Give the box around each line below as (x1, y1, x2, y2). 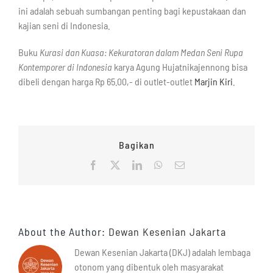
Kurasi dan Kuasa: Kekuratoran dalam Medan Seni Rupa (40, 46, 243, 58)
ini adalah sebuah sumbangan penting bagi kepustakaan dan (18, 5, 246, 17)
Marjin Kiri (194, 76, 233, 88)
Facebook (97, 160, 135, 170)
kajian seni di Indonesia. (18, 19, 110, 32)
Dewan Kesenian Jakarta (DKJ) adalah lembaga (74, 246, 250, 258)
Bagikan (118, 139, 155, 151)
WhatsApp (162, 160, 204, 170)
